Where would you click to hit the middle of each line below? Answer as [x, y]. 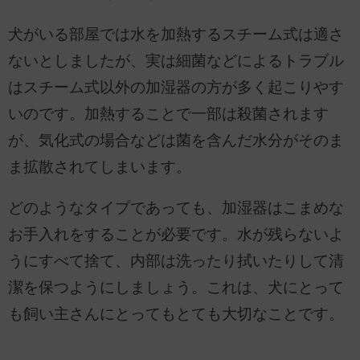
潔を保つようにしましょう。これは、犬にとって [176, 288]
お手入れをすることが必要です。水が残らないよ [176, 235]
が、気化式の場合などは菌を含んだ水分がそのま [176, 140]
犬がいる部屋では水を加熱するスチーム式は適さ [176, 34]
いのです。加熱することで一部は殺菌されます [168, 113]
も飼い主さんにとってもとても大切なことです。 [176, 314]
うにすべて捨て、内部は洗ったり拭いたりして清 [176, 261]
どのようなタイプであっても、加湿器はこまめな [176, 208]
